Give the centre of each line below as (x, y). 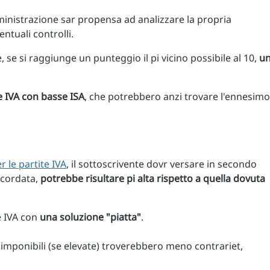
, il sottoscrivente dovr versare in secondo (162, 164)
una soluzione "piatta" (90, 217)
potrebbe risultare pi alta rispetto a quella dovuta (153, 179)
